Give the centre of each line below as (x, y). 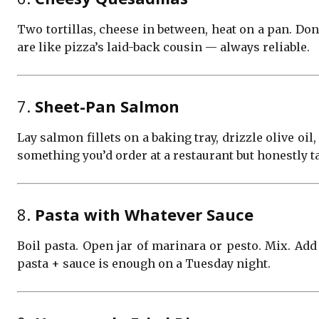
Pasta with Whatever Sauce (144, 214)
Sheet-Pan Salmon (107, 106)
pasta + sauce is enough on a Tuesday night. (144, 263)
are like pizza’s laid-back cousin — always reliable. (163, 47)
